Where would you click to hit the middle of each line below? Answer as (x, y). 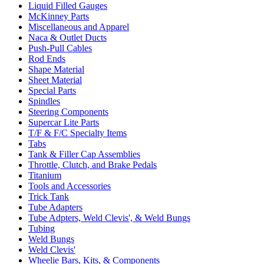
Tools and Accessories (70, 186)
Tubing (42, 229)
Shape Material (56, 70)
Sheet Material (55, 80)
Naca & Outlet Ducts (67, 38)
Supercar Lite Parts (64, 123)
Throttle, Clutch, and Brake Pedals (93, 165)
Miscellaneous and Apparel (79, 27)
